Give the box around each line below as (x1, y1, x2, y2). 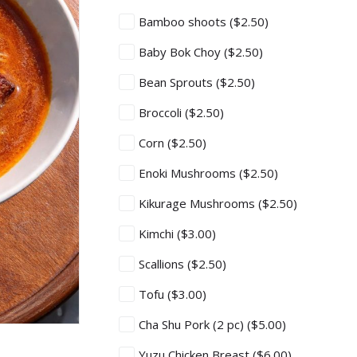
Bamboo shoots (139, 14, 229, 29)
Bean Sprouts (139, 74, 216, 90)
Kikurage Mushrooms (139, 195, 258, 211)
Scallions (139, 256, 187, 272)
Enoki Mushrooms (139, 165, 239, 181)
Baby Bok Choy (139, 44, 224, 60)
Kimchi (139, 226, 177, 241)
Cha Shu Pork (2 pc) (139, 316, 247, 332)
